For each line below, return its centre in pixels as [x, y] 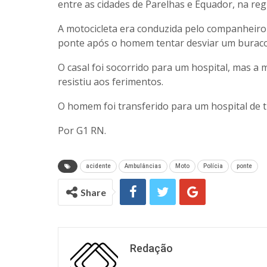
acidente [98, 166]
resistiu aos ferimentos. [111, 81]
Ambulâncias [143, 166]
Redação [151, 248]
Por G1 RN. [82, 130]
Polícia [213, 166]
